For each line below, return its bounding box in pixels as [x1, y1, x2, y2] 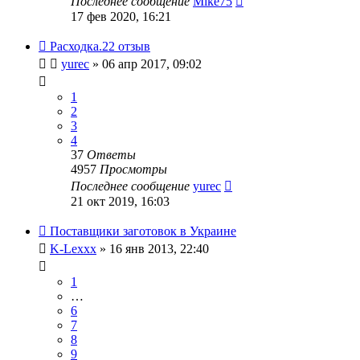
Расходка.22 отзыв [50, 39, 150, 53]
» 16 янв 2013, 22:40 [96, 241, 209, 256]
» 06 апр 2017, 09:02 [89, 56, 202, 71]
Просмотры [100, 162, 167, 176]
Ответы [87, 147, 136, 162]
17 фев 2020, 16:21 [71, 9, 171, 23]
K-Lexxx [50, 241, 96, 256]
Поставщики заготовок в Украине [50, 223, 236, 238]
